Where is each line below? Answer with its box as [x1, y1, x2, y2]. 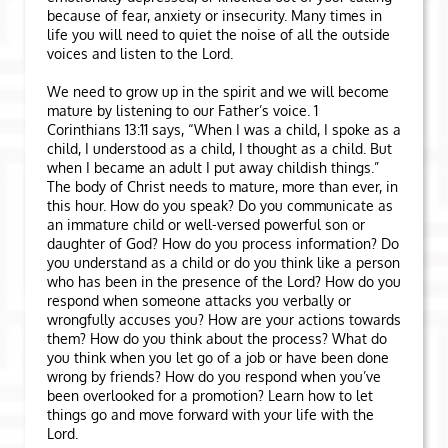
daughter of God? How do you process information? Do [47, 235, 399, 252]
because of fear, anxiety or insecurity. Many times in [47, 7, 382, 24]
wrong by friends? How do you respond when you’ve [47, 368, 381, 385]
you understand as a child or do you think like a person [47, 254, 400, 271]
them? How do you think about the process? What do [47, 330, 387, 347]
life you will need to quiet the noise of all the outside [47, 26, 390, 43]
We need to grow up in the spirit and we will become [47, 83, 389, 100]
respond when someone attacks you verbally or [47, 292, 351, 309]
